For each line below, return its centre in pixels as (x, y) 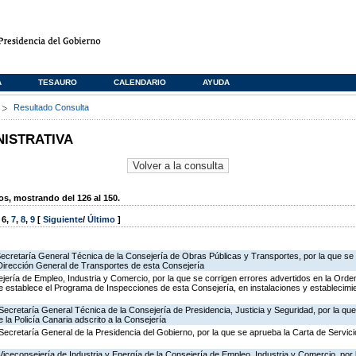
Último (103, 220)
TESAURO (58, 82)
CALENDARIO (140, 82)
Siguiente (63, 220)
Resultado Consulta (51, 107)
